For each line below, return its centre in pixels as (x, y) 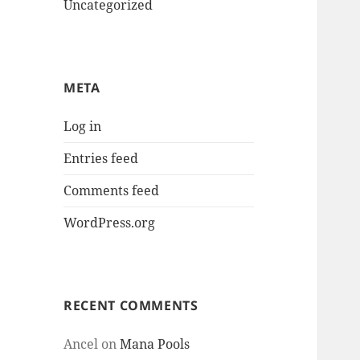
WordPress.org (110, 223)
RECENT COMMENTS (131, 306)
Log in (83, 127)
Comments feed (112, 191)
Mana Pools (155, 344)
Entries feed (101, 159)
